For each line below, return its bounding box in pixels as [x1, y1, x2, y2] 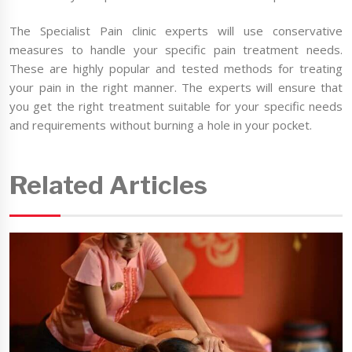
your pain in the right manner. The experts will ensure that [9, 79, 343, 96]
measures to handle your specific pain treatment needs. [9, 42, 343, 58]
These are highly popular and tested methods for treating [9, 60, 343, 77]
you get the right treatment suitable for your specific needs [9, 98, 343, 115]
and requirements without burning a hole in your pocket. [9, 117, 313, 134]
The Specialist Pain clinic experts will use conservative [9, 23, 343, 39]
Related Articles [9, 169, 208, 200]
